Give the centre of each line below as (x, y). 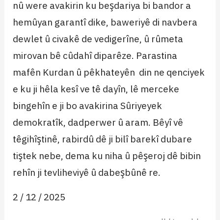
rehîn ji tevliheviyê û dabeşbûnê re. (87, 172)
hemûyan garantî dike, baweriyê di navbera (105, 22)
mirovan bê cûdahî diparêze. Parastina (95, 55)
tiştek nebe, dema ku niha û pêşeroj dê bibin (107, 156)
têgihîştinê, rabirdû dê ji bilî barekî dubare (103, 139)
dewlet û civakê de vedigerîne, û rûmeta (98, 39)
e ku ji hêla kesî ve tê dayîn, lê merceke (96, 89)
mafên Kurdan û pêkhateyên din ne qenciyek (109, 72)
